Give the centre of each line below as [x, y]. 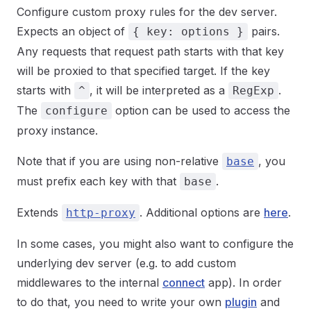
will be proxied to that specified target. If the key [143, 71]
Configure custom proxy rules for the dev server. [147, 12]
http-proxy [101, 213]
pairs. [264, 31]
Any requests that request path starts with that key [150, 51]
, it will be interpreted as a [159, 90]
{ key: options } [188, 32]
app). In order [243, 283]
